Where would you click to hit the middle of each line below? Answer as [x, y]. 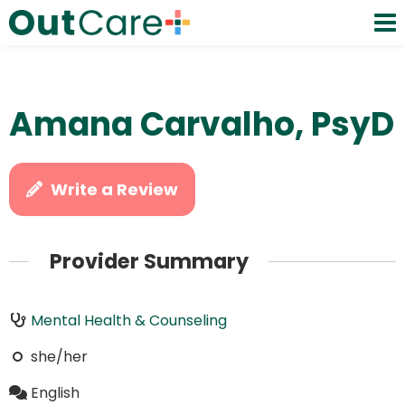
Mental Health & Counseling [128, 320]
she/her [59, 356]
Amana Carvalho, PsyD [202, 124]
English [55, 392]
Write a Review [115, 189]
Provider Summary [149, 262]
